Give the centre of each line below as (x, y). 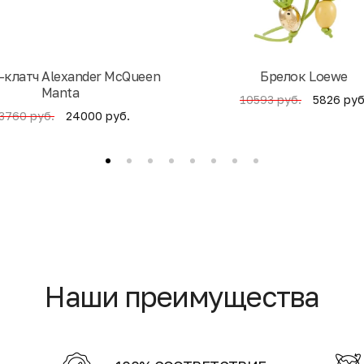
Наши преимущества (182, 297)
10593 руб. (271, 100)
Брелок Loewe (304, 77)
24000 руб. (98, 115)
